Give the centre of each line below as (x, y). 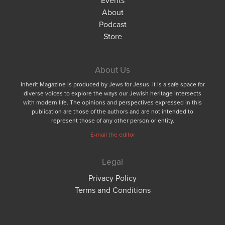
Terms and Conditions (113, 190)
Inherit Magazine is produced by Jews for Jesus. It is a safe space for (113, 84)
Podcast (113, 24)
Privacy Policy (113, 178)
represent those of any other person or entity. (113, 120)
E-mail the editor (113, 134)
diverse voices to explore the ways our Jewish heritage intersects (113, 93)
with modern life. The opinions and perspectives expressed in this (113, 102)
